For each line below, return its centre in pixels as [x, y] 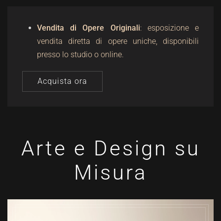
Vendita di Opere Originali [89, 28]
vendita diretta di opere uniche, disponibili [118, 41]
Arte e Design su [110, 148]
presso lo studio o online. [80, 55]
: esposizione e [169, 28]
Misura [110, 172]
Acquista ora [62, 81]
